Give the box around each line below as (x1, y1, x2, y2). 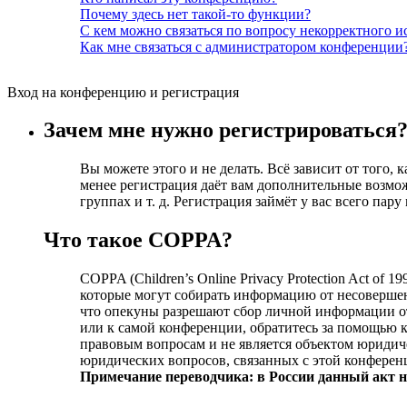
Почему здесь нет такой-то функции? (80, 5, 311, 22)
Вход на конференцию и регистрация (7, 84, 239, 100)
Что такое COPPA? (44, 228, 233, 253)
